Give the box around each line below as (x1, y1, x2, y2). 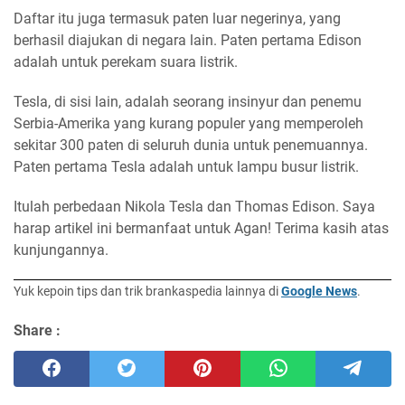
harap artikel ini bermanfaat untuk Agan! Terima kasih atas (14, 220, 389, 238)
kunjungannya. (14, 241, 108, 259)
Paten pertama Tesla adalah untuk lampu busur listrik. (14, 158, 359, 176)
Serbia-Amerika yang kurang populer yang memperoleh (14, 115, 363, 133)
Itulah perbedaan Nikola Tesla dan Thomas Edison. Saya (14, 198, 375, 216)
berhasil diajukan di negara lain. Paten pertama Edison (14, 32, 362, 50)
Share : (14, 322, 61, 340)
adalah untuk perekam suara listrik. (14, 53, 238, 71)
